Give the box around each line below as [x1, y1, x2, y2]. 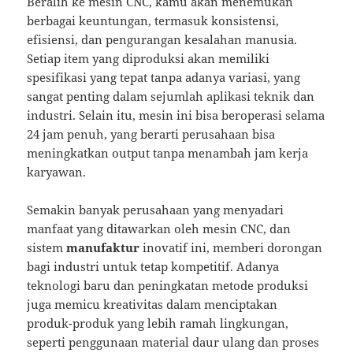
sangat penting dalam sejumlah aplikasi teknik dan [27, 88, 315, 105]
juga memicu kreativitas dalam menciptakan [27, 296, 278, 313]
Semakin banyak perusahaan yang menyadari [27, 202, 284, 218]
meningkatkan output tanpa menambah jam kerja [27, 145, 309, 162]
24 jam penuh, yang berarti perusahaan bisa [27, 126, 276, 143]
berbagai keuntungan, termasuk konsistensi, [27, 13, 280, 29]
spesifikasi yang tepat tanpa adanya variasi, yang [27, 69, 301, 86]
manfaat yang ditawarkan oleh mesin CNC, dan [27, 221, 292, 237]
